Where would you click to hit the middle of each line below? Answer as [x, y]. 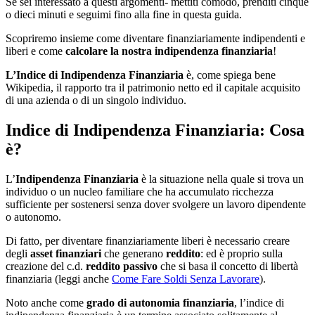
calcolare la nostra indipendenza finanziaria [169, 51]
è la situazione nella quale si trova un [221, 179]
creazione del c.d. [46, 266]
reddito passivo [122, 266]
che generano [134, 253]
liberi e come [36, 51]
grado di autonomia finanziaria [160, 302]
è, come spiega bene [230, 75]
